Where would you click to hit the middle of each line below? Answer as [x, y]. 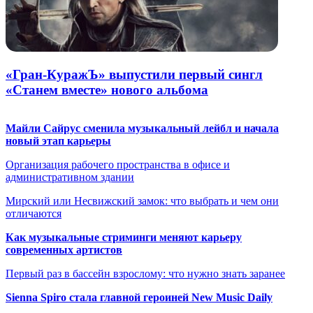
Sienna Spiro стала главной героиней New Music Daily [139, 297]
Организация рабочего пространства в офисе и [118, 165]
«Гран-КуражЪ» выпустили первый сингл [134, 75]
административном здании [70, 177]
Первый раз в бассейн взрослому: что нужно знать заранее [145, 274]
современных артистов [64, 250]
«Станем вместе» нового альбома [107, 90]
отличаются [34, 213]
